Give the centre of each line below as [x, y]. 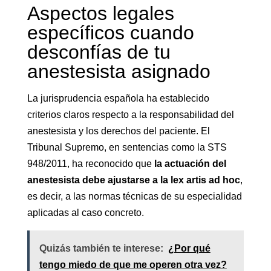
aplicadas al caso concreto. [85, 213]
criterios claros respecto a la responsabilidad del [130, 115]
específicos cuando [110, 33]
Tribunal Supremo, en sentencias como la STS [127, 148]
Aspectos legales [100, 14]
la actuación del [190, 164]
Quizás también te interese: [101, 249]
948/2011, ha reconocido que [90, 164]
